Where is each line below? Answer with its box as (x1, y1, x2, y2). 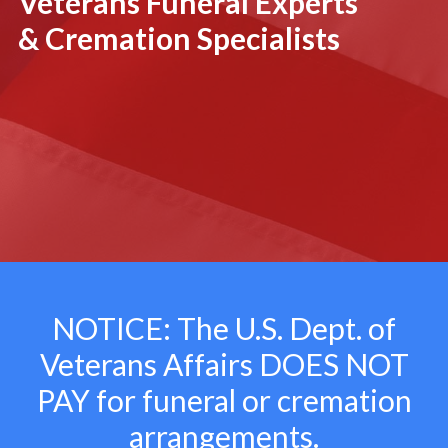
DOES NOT (252, 346, 409, 382)
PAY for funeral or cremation (36, 382, 412, 418)
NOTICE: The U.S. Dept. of (52, 310, 396, 346)
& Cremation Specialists (18, 20, 340, 56)
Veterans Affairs (39, 346, 253, 382)
